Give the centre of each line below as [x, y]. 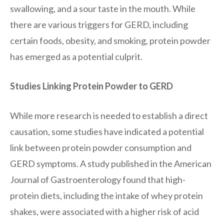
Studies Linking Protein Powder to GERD [91, 86]
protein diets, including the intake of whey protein [106, 195]
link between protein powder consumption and [101, 147]
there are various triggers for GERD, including [99, 24]
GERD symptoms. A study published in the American [111, 163]
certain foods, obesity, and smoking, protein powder [110, 40]
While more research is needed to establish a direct [109, 115]
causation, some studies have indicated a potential [107, 131]
